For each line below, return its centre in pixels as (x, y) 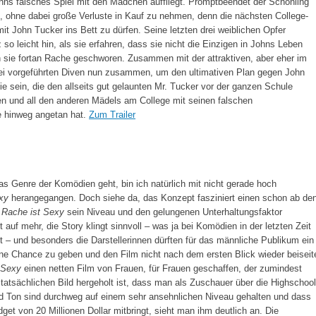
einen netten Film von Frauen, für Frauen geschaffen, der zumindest (162, 268)
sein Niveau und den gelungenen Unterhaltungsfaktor (173, 212)
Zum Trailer (112, 114)
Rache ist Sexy (33, 212)
